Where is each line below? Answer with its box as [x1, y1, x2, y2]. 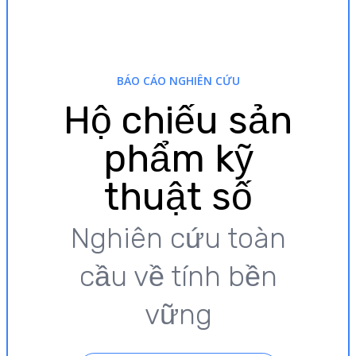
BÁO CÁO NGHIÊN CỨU [116, 72, 240, 88]
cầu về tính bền [79, 258, 277, 293]
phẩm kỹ [103, 135, 253, 181]
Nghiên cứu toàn [70, 220, 286, 255]
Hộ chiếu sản [64, 97, 292, 143]
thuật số [103, 173, 253, 219]
